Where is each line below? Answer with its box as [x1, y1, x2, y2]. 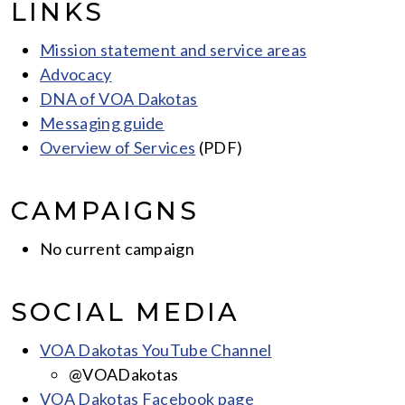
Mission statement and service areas [40, 40, 307, 60]
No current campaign [40, 239, 195, 259]
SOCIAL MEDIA [11, 297, 240, 327]
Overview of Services [40, 137, 196, 157]
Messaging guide [40, 113, 165, 133]
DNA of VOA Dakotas [40, 89, 198, 108]
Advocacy [40, 64, 112, 84]
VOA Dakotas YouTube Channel [40, 340, 272, 360]
